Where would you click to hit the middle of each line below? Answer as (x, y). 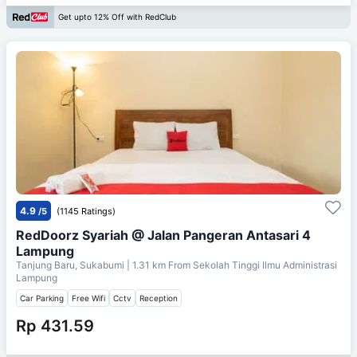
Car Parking (42, 298)
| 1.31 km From (159, 265)
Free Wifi (88, 298)
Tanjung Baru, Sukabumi (71, 265)
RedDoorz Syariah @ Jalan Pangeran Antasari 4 (163, 235)
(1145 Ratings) (86, 211)
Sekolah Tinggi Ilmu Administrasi (265, 265)
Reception (159, 298)
